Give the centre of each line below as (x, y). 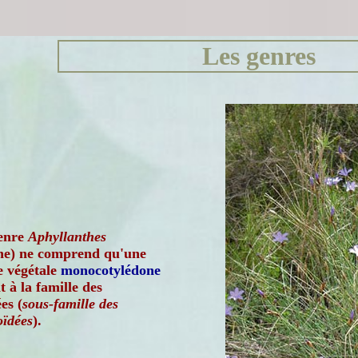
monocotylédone (111, 270)
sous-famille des (70, 304)
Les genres (259, 56)
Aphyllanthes (67, 237)
